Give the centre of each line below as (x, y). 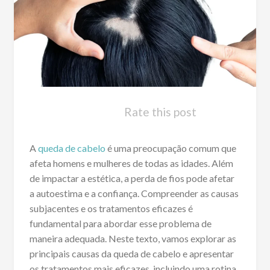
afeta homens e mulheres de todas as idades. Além (131, 163)
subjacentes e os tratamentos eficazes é (111, 208)
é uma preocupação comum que (171, 148)
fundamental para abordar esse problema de (120, 223)
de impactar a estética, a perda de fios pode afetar (132, 178)
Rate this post (160, 111)
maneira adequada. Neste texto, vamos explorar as (133, 238)
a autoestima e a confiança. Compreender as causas (134, 193)
